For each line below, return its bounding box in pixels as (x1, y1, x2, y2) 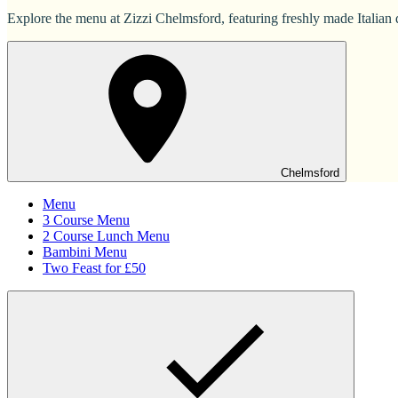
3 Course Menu (43, 212, 130, 228)
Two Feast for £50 (43, 260, 146, 276)
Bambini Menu (43, 244, 127, 260)
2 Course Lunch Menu (43, 228, 170, 244)
